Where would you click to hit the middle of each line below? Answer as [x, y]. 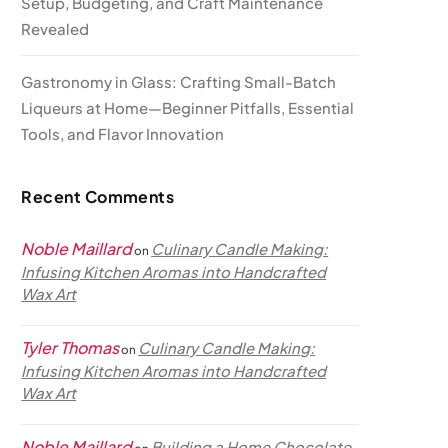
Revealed [55, 28]
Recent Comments [98, 196]
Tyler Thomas [70, 347]
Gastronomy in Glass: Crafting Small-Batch [179, 81]
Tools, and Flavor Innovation [123, 133]
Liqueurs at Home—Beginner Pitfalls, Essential [188, 107]
